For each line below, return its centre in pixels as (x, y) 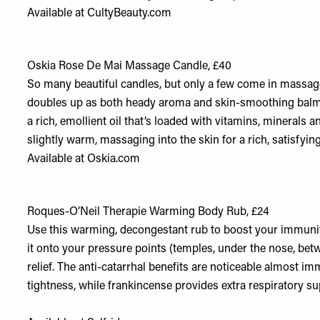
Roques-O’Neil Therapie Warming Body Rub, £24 (149, 212)
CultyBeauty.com (130, 14)
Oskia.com (114, 159)
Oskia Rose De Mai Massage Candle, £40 (130, 66)
